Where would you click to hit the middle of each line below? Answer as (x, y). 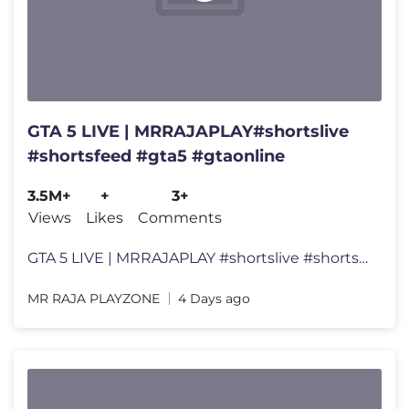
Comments (180, 218)
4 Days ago (214, 299)
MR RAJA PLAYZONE (94, 299)
